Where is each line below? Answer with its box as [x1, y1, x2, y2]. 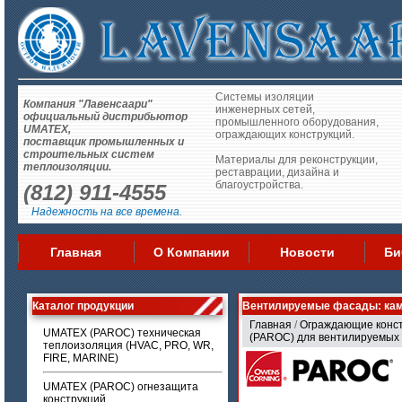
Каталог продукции [32, 300, 134, 312]
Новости [279, 245, 335, 259]
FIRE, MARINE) [43, 352, 118, 364]
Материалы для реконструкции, [215, 153, 378, 166]
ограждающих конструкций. [215, 128, 354, 141]
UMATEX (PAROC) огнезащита [43, 380, 198, 393]
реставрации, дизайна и [215, 166, 339, 179]
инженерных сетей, [215, 103, 315, 116]
